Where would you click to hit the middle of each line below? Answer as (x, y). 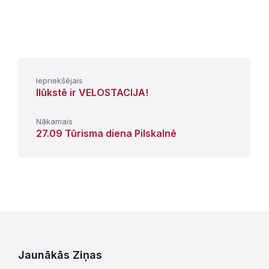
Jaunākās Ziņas (60, 255)
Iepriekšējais (59, 80)
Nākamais (54, 121)
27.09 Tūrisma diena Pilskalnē (106, 133)
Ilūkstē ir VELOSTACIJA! (92, 92)
